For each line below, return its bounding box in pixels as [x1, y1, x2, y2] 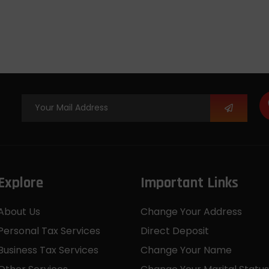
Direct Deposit [141, 223, 209, 238]
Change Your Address [141, 204, 242, 219]
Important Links [141, 173, 238, 193]
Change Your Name [141, 243, 232, 257]
